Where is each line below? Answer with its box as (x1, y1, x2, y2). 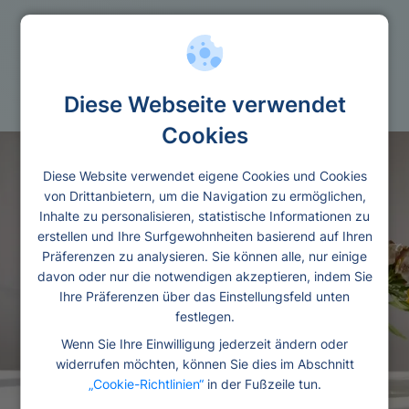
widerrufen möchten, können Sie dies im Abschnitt (55, 355, 354, 372)
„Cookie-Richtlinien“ (88, 375, 204, 392)
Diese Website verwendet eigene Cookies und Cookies (42, 167, 367, 184)
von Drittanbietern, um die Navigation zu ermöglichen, (43, 187, 366, 204)
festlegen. (174, 308, 235, 324)
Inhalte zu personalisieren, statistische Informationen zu (39, 207, 370, 224)
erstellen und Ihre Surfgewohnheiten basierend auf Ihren (37, 227, 372, 244)
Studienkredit (161, 78, 259, 96)
